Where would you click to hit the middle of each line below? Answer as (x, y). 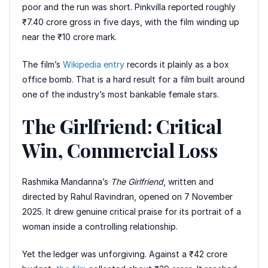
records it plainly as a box (177, 64)
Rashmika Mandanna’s (66, 181)
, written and (188, 181)
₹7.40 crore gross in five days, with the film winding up (131, 22)
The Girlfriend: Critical (122, 126)
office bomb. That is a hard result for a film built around (133, 79)
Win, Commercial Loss (120, 150)
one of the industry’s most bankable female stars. (121, 94)
